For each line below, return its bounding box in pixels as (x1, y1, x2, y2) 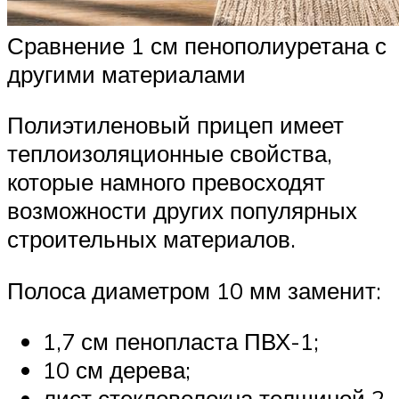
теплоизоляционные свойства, (7, 139, 332, 168)
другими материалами (7, 59, 246, 88)
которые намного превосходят (7, 167, 325, 197)
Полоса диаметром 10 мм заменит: (7, 275, 381, 305)
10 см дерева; (43, 355, 191, 385)
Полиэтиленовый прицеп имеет (7, 110, 344, 140)
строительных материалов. (7, 224, 296, 254)
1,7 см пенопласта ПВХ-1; (43, 327, 319, 356)
